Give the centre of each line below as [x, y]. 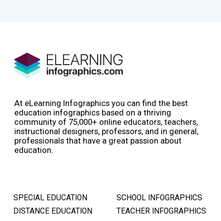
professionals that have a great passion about [98, 140]
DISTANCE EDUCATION [53, 211]
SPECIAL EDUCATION [50, 198]
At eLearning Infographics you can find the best [101, 103]
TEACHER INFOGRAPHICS [161, 211]
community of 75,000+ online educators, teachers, [106, 122]
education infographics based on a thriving [93, 112]
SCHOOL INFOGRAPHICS [159, 198]
